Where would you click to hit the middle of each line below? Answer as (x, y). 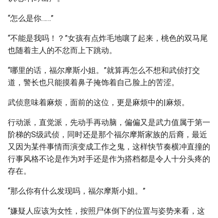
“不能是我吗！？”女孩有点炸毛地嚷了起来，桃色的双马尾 (108, 38)
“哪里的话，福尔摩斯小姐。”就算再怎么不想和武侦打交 (104, 70)
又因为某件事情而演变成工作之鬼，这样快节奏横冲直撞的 (109, 147)
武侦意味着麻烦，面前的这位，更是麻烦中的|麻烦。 (99, 102)
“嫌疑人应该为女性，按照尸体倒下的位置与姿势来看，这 (106, 211)
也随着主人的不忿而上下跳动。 (62, 50)
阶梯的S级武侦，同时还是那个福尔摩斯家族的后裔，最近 (108, 135)
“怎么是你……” (31, 18)
